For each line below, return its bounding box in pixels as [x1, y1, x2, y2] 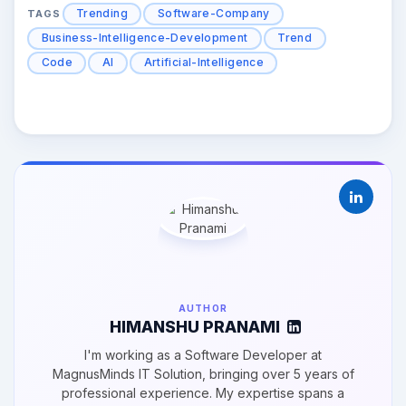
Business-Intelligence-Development [41, 31, 248, 45]
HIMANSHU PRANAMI [109, 317, 280, 337]
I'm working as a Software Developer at [84, 347, 322, 363]
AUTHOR [178, 303, 228, 314]
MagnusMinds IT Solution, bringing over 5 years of [52, 366, 354, 382]
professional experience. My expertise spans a [62, 385, 344, 401]
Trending [76, 6, 128, 21]
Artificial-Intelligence [143, 55, 264, 70]
